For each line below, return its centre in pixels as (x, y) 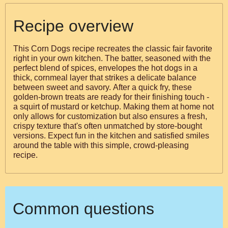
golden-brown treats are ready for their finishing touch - (111, 97)
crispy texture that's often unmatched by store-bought (108, 126)
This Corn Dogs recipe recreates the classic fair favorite (113, 49)
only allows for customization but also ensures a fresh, (110, 116)
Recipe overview (73, 26)
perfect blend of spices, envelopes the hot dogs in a (105, 68)
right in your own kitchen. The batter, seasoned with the (112, 58)
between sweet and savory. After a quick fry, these (103, 87)
